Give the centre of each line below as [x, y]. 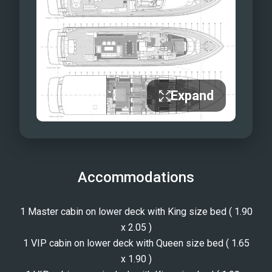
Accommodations [136, 178]
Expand [192, 96]
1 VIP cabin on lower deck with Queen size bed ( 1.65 [136, 243]
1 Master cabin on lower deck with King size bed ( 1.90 [136, 212]
